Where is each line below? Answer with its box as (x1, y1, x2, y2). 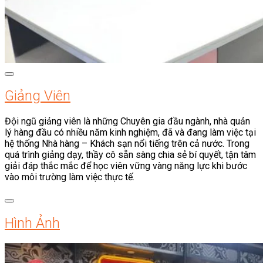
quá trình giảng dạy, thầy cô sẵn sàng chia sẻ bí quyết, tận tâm (5, 149, 256, 161)
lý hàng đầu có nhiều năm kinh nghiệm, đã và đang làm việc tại (5, 127, 256, 139)
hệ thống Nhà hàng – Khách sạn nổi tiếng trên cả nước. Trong (5, 138, 249, 150)
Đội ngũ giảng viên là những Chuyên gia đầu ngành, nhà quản (5, 116, 250, 127)
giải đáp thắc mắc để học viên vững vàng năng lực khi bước (5, 160, 247, 172)
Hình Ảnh (5, 215, 60, 232)
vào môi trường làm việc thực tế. (5, 171, 134, 183)
